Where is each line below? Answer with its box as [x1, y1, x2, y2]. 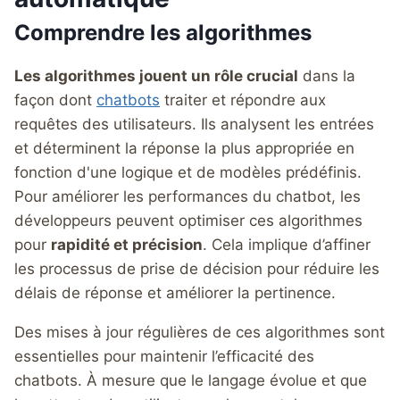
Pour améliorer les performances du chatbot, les [14, 187, 361, 205]
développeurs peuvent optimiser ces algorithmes [14, 211, 362, 229]
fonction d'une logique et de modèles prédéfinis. [14, 162, 362, 181]
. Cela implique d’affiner [203, 235, 371, 254]
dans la [298, 66, 355, 85]
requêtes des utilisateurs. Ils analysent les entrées [14, 114, 374, 133]
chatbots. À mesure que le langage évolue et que [14, 371, 367, 389]
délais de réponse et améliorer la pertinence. [14, 283, 336, 302]
